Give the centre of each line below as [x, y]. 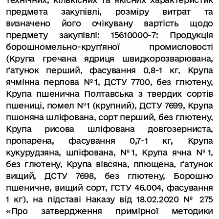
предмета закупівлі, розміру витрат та [109, 11]
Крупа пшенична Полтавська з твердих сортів [109, 94]
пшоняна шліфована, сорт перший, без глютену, [109, 117]
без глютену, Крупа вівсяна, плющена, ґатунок [109, 164]
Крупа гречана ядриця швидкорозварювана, [111, 58]
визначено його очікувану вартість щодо [109, 23]
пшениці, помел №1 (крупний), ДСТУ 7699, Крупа [109, 105]
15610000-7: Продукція [156, 35]
